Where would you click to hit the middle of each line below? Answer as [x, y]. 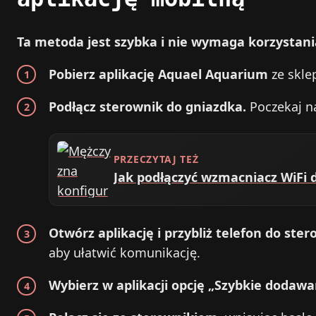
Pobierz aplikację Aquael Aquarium [158, 74]
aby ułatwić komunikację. [124, 253]
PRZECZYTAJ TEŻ [156, 159]
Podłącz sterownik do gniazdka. [147, 106]
